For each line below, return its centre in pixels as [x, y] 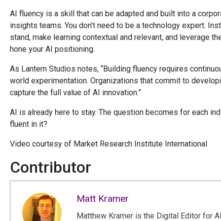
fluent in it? [29, 124]
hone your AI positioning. [52, 49]
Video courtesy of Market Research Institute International [109, 144]
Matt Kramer [103, 199]
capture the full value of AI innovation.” [75, 93]
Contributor [51, 167]
